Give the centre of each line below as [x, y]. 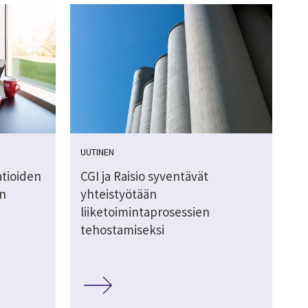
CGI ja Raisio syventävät [144, 176]
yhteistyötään [118, 194]
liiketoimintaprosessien [145, 212]
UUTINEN [97, 152]
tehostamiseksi [122, 230]
